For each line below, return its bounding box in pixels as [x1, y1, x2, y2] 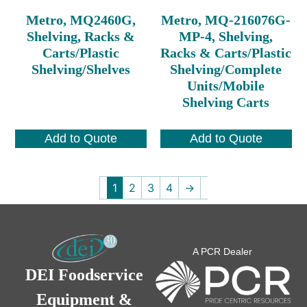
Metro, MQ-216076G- [161, 12, 291, 27]
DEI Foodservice [25, 266, 144, 284]
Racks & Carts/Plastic [160, 45, 292, 60]
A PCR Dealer [193, 246, 253, 258]
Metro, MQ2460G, [26, 12, 136, 27]
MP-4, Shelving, [179, 28, 273, 44]
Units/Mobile [187, 77, 265, 93]
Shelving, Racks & [27, 28, 136, 44]
